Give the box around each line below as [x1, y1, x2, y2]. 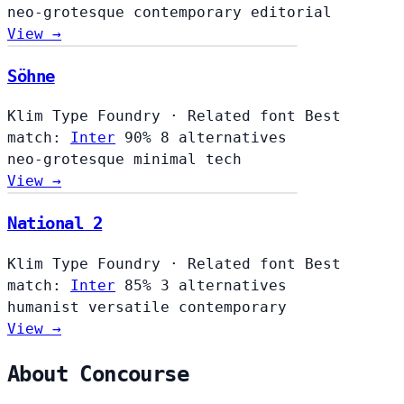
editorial [251, 4, 332, 21]
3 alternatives [161, 276, 287, 294]
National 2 [7, 214, 103, 234]
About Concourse [7, 361, 188, 387]
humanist [7, 298, 88, 316]
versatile [88, 298, 179, 316]
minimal [133, 151, 206, 169]
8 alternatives [161, 129, 287, 147]
